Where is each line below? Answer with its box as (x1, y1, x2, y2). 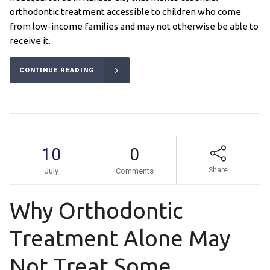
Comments (115, 166, 154, 176)
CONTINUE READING (19, 66, 94, 75)
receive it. (9, 36, 51, 46)
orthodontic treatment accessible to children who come (9, 7, 241, 17)
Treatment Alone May (9, 226, 230, 251)
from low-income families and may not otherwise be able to (9, 21, 259, 32)
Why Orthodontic (9, 198, 183, 224)
